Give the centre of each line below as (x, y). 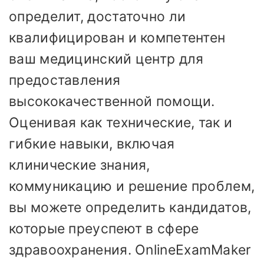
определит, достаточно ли (98, 17)
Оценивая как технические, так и (121, 123)
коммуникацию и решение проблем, (132, 187)
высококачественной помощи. (112, 102)
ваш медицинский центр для (106, 59)
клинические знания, (80, 165)
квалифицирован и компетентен (117, 38)
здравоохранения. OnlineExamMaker (130, 250)
